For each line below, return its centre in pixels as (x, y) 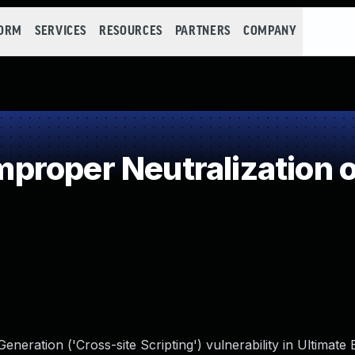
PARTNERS (202, 31)
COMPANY (270, 31)
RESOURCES (131, 31)
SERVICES (61, 31)
